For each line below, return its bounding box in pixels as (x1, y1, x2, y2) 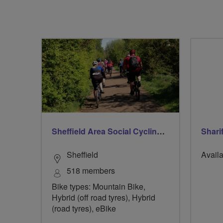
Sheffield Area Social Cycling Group (157, 125, 165, 137)
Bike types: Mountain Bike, (52, 180, 145, 192)
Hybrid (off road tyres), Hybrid (52, 191, 155, 203)
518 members (67, 164, 115, 176)
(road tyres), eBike (52, 202, 116, 214)
